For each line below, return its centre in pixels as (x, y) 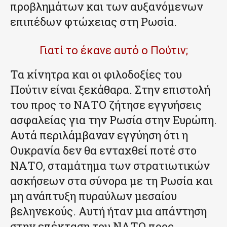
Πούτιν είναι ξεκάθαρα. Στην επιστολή (110, 89)
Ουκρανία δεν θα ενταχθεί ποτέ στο (103, 150)
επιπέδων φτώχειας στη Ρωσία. (93, 21)
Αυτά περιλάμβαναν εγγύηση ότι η (99, 135)
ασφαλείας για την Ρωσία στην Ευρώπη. (113, 120)
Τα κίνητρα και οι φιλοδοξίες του (96, 74)
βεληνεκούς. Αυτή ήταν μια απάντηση (108, 211)
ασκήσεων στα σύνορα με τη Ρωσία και (111, 180)
